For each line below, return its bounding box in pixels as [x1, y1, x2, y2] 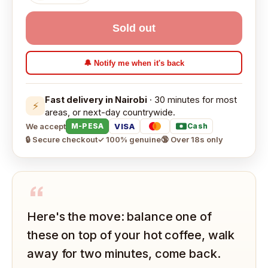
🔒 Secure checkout [26, 135, 98, 144]
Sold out [112, 22, 156, 34]
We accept [26, 121, 66, 131]
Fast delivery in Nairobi [45, 95, 147, 105]
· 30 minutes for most [147, 95, 237, 105]
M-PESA [71, 121, 104, 130]
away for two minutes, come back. [27, 246, 221, 261]
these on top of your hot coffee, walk [27, 228, 235, 242]
